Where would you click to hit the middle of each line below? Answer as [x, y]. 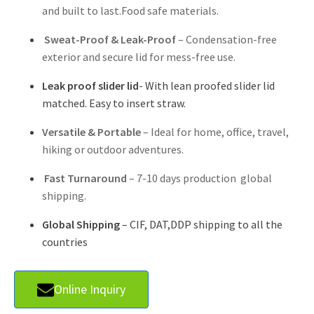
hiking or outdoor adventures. [113, 149]
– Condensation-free [226, 39]
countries [65, 241]
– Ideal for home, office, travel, [215, 131]
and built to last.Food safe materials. [130, 10]
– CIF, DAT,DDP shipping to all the [201, 224]
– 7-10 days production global [199, 178]
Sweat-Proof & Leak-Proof [110, 39]
